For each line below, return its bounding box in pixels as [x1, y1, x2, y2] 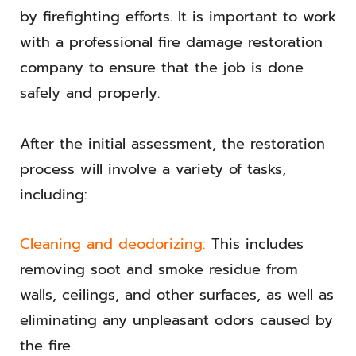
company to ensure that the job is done [20, 56, 304, 79]
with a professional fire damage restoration [20, 31, 323, 54]
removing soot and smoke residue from [20, 258, 298, 281]
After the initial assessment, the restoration [20, 133, 325, 156]
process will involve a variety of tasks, [20, 158, 286, 181]
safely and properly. [20, 82, 160, 105]
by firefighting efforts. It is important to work [20, 6, 336, 29]
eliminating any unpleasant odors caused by [20, 309, 333, 332]
